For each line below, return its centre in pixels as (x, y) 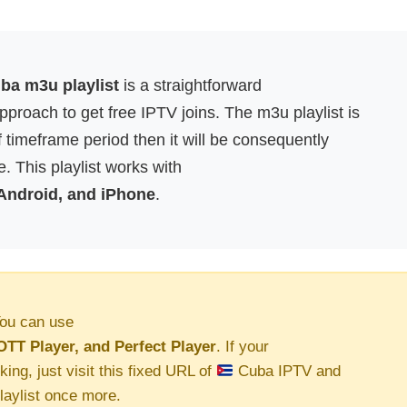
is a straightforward (190, 85)
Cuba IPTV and (288, 371)
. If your (243, 347)
